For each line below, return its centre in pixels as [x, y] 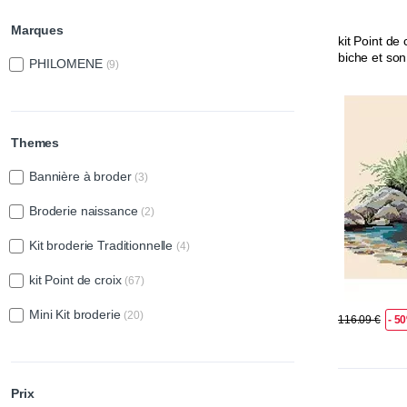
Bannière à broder [82, 177]
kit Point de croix [77, 280]
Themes [35, 143]
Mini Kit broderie [77, 315]
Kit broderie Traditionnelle [103, 246]
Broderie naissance [85, 211]
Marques [37, 30]
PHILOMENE [68, 64]
